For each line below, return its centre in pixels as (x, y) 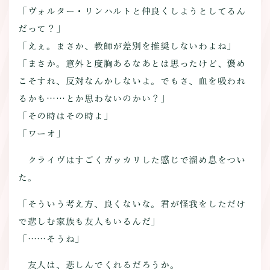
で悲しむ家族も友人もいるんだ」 (89, 221)
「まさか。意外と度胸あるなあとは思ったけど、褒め (132, 63)
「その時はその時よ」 (65, 116)
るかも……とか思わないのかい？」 (94, 98)
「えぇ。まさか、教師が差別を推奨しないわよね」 (127, 46)
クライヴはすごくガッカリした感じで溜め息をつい (132, 160)
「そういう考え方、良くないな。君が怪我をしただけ (132, 204)
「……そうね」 (51, 239)
